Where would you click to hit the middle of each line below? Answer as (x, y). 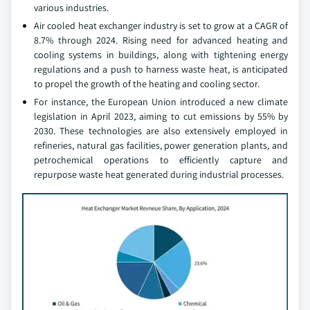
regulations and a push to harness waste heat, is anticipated (161, 69)
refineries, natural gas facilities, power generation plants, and (161, 145)
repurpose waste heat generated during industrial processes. (159, 174)
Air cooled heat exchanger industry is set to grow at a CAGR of (161, 26)
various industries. (71, 8)
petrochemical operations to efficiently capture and (161, 160)
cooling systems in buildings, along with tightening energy (161, 55)
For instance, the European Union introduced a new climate (161, 102)
